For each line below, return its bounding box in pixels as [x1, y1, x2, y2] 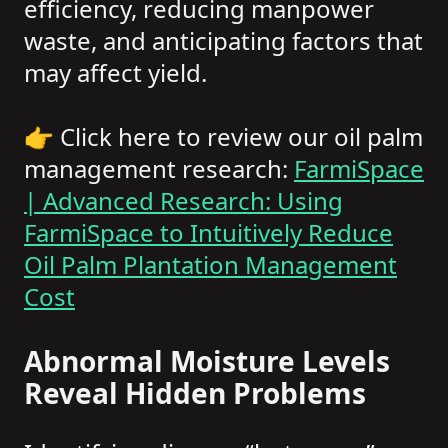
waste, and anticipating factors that [24, 24, 423, 58]
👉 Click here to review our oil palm [24, 120, 423, 154]
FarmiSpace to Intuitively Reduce [24, 216, 393, 250]
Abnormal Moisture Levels [24, 342, 390, 381]
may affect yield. [24, 56, 207, 90]
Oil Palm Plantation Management [24, 248, 397, 282]
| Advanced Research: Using [24, 184, 343, 218]
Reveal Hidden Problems [24, 374, 366, 413]
